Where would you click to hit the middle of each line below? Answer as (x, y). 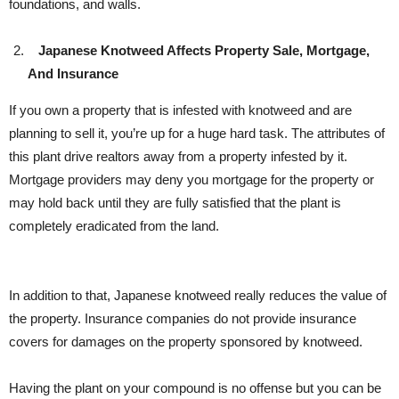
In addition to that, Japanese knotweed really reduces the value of (198, 295)
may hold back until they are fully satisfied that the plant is (175, 203)
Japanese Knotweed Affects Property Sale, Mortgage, (199, 50)
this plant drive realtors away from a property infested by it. (178, 156)
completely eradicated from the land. (114, 226)
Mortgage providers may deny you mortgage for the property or (191, 179)
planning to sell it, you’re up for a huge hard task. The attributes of (197, 133)
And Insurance (73, 73)
